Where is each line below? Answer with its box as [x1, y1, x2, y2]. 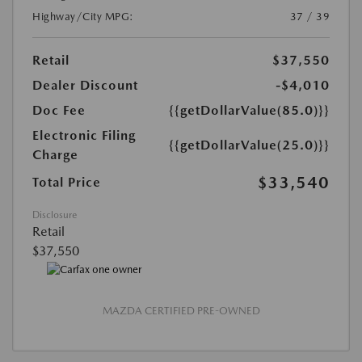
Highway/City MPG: [32, 11, 134, 23]
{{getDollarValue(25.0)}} [169, 137, 330, 154]
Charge [32, 147, 78, 163]
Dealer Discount [32, 78, 138, 94]
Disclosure [32, 209, 77, 221]
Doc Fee [32, 103, 86, 119]
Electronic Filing [32, 128, 136, 144]
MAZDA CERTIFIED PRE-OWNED [102, 305, 260, 318]
